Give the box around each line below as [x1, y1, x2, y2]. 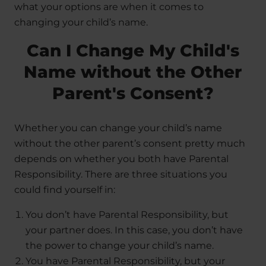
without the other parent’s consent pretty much [14, 138, 245, 150]
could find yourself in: [14, 184, 115, 196]
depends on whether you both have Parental [14, 153, 229, 165]
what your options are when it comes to [14, 1, 204, 13]
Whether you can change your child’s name [14, 122, 222, 134]
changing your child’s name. [14, 17, 148, 28]
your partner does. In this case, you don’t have [26, 224, 243, 236]
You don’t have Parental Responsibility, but [26, 209, 229, 221]
